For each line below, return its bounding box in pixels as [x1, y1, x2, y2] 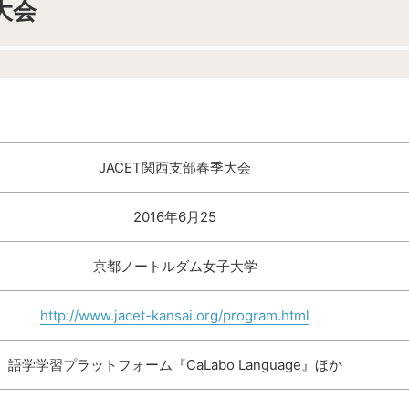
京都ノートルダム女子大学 [92, 257, 257, 275]
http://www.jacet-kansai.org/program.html [40, 307, 309, 324]
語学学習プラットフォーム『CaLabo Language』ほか [7, 356, 342, 373]
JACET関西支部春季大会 [99, 159, 251, 176]
